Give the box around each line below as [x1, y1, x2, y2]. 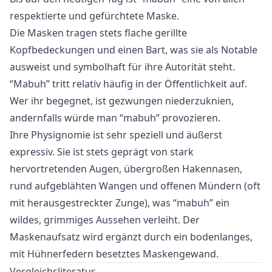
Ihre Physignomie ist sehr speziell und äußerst [10, 127, 222, 141]
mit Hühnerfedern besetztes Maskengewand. [10, 246, 219, 260]
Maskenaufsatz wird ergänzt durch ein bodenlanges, [10, 229, 253, 243]
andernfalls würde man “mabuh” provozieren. [10, 110, 220, 124]
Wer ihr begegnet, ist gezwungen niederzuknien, [10, 93, 234, 107]
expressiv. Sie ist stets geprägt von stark [10, 144, 194, 158]
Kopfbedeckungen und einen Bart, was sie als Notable [10, 42, 257, 56]
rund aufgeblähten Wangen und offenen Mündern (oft [10, 178, 260, 192]
